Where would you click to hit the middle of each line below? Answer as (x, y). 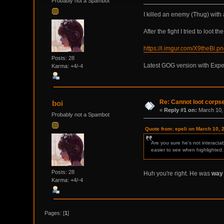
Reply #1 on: (181, 110)
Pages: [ (55, 213)
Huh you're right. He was (177, 174)
